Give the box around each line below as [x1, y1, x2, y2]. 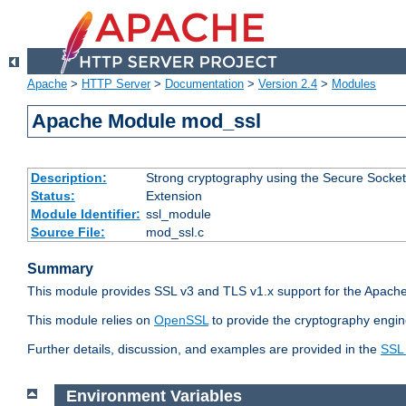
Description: [30, 170, 107, 186]
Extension [145, 188, 202, 204]
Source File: [30, 225, 105, 240]
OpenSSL [154, 313, 208, 328]
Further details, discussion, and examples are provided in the [27, 342, 381, 357]
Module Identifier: [30, 207, 140, 222]
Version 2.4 [258, 77, 317, 92]
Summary [27, 261, 93, 277]
